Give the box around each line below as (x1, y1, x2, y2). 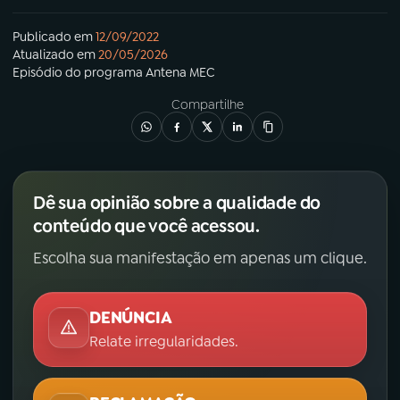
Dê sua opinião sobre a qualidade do (33, 190, 321, 214)
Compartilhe (171, 96, 244, 112)
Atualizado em (12, 46, 96, 62)
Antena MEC (146, 63, 215, 80)
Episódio (12, 63, 62, 80)
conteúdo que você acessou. (33, 213, 260, 237)
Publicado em (12, 28, 93, 45)
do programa (62, 63, 146, 80)
